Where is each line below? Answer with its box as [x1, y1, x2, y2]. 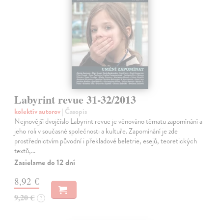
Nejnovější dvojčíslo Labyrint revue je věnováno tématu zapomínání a [14, 115, 203, 127]
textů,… [14, 145, 36, 156]
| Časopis [62, 106, 87, 117]
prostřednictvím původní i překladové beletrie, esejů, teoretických [14, 135, 197, 146]
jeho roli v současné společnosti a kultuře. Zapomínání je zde [14, 125, 178, 137]
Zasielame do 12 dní [14, 156, 76, 168]
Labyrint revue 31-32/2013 [14, 91, 137, 108]
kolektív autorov [14, 106, 62, 117]
